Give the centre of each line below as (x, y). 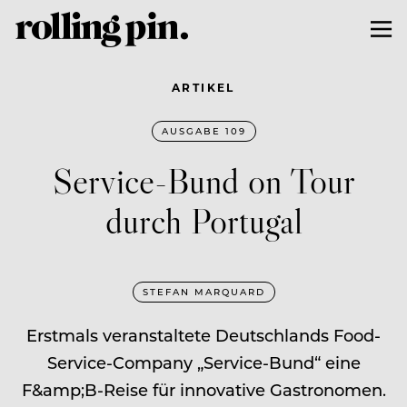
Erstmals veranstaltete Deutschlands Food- (203, 335)
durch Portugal (203, 220)
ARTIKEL (203, 87)
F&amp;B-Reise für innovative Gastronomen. (203, 389)
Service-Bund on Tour (203, 180)
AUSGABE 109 (203, 130)
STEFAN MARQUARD (203, 291)
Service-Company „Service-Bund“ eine (203, 362)
